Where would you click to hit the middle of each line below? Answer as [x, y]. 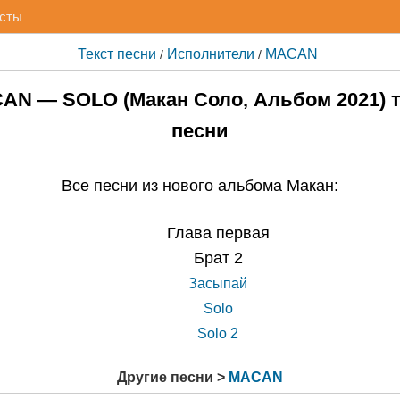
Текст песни [117, 54]
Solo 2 [218, 333]
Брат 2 [218, 258]
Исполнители [211, 54]
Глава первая [218, 233]
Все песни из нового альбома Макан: [200, 186]
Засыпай [218, 283]
